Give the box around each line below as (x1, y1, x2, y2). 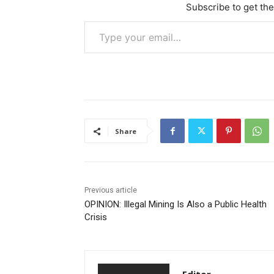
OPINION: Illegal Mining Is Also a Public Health (84, 199, 267, 210)
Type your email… (84, 15, 91, 27)
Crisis (84, 212, 107, 223)
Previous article (84, 186, 137, 195)
